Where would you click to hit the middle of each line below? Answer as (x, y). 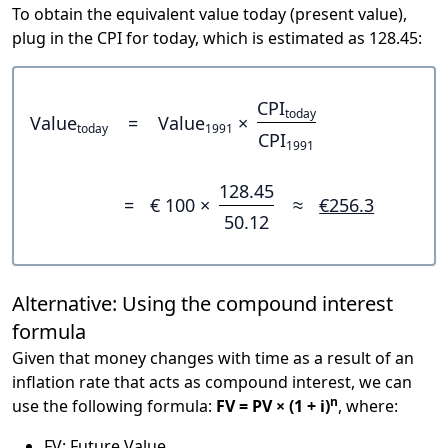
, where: (368, 406)
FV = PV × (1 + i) (273, 406)
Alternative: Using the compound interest (202, 304)
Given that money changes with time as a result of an (213, 358)
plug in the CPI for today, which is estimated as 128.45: (217, 37)
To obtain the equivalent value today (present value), (209, 13)
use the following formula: (114, 406)
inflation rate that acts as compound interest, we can (212, 382)
